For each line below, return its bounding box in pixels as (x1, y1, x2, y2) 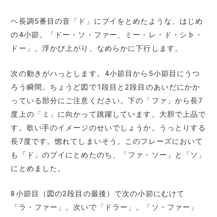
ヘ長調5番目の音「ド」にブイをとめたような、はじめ (11, 16, 203, 26)
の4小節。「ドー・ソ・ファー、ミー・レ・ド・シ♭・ (11, 30, 203, 39)
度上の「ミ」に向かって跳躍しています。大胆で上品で (11, 109, 206, 119)
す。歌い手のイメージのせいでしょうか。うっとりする (11, 123, 206, 132)
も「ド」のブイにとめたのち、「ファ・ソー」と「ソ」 (11, 150, 206, 159)
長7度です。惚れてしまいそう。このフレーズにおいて (11, 137, 203, 146)
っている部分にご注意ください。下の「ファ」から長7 (11, 96, 203, 105)
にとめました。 (11, 164, 66, 173)
